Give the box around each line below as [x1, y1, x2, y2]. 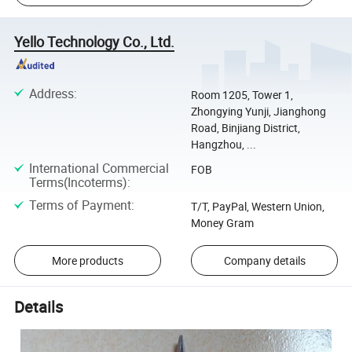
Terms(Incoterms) [28, 173, 127, 191]
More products [51, 252, 123, 268]
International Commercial [28, 159, 169, 177]
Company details [223, 252, 306, 268]
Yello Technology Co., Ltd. [14, 31, 175, 51]
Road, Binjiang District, [190, 119, 300, 135]
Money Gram [190, 215, 254, 231]
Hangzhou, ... [190, 136, 256, 152]
